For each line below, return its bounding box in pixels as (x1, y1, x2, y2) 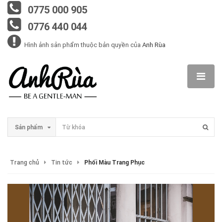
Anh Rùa (142, 41, 166, 49)
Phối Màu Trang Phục (84, 158, 145, 166)
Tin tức (51, 158, 72, 166)
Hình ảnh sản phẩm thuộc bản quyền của (23, 41, 142, 49)
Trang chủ (10, 158, 39, 166)
